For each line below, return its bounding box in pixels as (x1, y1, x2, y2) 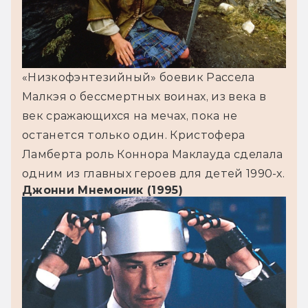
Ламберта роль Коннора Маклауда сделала (22, 147, 283, 161)
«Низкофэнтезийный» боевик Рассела (22, 70, 255, 84)
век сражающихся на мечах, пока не (22, 109, 238, 122)
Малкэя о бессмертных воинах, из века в (22, 89, 267, 103)
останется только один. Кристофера (22, 128, 245, 142)
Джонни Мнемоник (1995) (22, 183, 184, 197)
